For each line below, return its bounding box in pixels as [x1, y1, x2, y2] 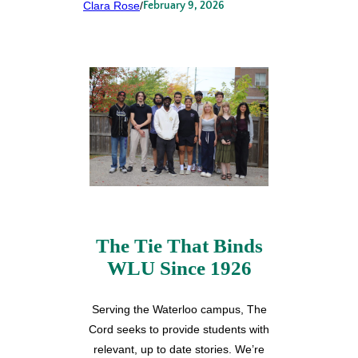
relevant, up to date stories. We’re [93, 342, 265, 356]
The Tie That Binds [95, 235, 263, 257]
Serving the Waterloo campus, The [91, 302, 267, 316]
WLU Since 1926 [106, 257, 252, 280]
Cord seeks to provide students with [89, 322, 269, 336]
